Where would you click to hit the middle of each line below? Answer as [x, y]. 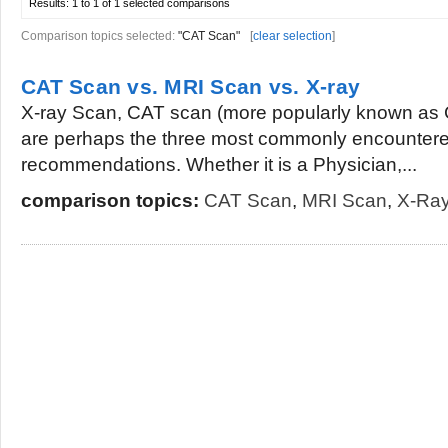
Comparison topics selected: [99, 36]
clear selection [292, 36]
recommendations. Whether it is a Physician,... [219, 164]
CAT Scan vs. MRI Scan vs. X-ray [191, 86]
